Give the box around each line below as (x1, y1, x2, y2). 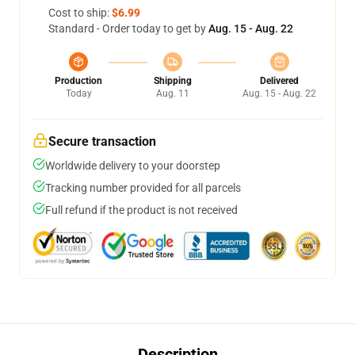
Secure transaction (48, 134, 156, 150)
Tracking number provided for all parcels (45, 181, 241, 195)
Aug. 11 (155, 88, 189, 100)
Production (55, 75, 102, 87)
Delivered (260, 75, 299, 87)
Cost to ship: (48, 6, 112, 20)
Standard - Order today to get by (48, 22, 208, 36)
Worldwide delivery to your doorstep (45, 159, 220, 173)
